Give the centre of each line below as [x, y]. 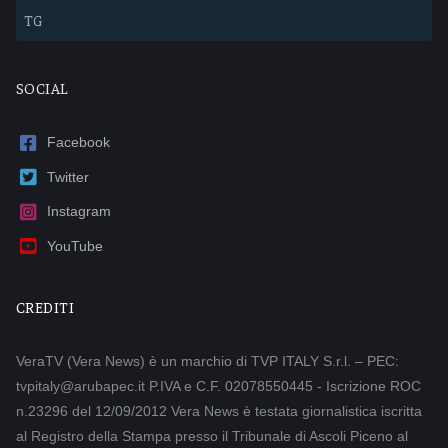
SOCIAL [42, 88]
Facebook [79, 142]
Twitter [68, 176]
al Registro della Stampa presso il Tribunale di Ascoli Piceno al [212, 435]
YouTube [75, 245]
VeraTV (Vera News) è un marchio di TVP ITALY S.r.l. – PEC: [207, 360]
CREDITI [45, 306]
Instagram [79, 211]
